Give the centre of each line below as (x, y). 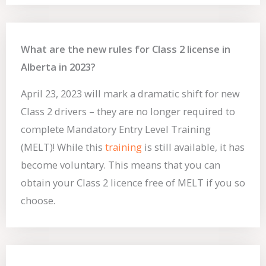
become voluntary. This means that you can (121, 165)
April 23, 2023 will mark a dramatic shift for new (130, 94)
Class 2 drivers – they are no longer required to (128, 112)
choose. (38, 201)
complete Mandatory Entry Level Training (116, 129)
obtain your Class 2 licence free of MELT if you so (133, 183)
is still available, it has (193, 147)
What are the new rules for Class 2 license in (126, 49)
